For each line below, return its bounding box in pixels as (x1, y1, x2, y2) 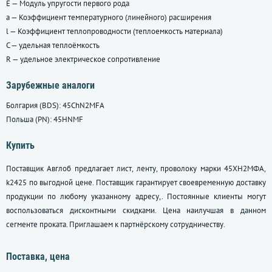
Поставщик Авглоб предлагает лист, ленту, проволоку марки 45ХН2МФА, (6, 163, 266, 174)
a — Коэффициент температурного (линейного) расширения (6, 12, 211, 23)
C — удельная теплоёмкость (6, 40, 100, 51)
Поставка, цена (6, 251, 70, 263)
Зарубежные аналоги (6, 80, 95, 92)
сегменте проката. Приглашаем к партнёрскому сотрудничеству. (6, 219, 225, 230)
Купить (6, 140, 35, 152)
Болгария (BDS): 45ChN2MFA (6, 100, 104, 111)
